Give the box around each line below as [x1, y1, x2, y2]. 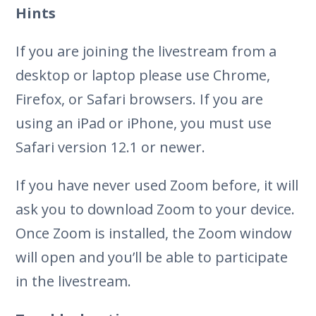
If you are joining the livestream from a [16, 41, 277, 61]
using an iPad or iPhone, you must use [16, 113, 272, 133]
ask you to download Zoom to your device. [16, 199, 296, 219]
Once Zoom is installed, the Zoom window [16, 223, 293, 243]
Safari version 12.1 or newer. [16, 137, 206, 157]
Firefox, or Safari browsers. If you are [16, 89, 264, 109]
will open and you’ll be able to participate [16, 247, 288, 267]
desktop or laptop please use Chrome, [16, 65, 271, 85]
